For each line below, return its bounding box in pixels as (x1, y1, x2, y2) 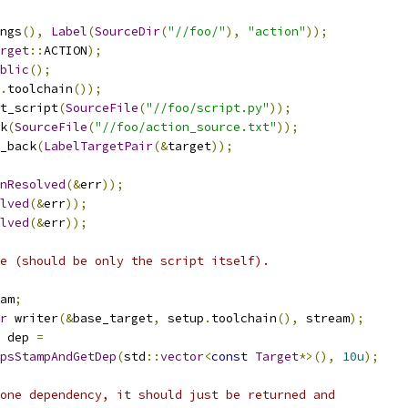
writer (7, 311, 58, 326)
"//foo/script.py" (146, 100, 270, 116)
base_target (73, 311, 153, 326)
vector (160, 349, 204, 364)
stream (299, 311, 350, 326)
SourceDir (95, 24, 160, 39)
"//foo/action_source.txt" (95, 119, 277, 135)
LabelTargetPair (44, 138, 153, 154)
